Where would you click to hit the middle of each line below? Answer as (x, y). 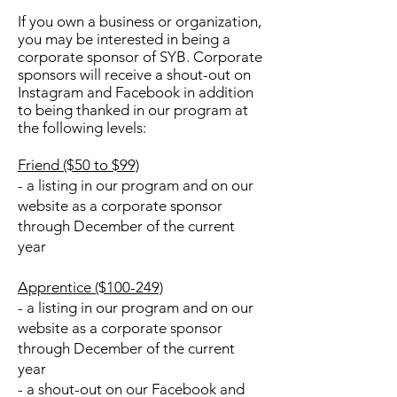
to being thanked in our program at (133, 110)
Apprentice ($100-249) (90, 287)
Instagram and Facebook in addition (136, 92)
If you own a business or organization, (140, 21)
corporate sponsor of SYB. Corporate (140, 57)
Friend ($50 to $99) (78, 165)
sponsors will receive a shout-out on (134, 74)
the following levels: (82, 128)
